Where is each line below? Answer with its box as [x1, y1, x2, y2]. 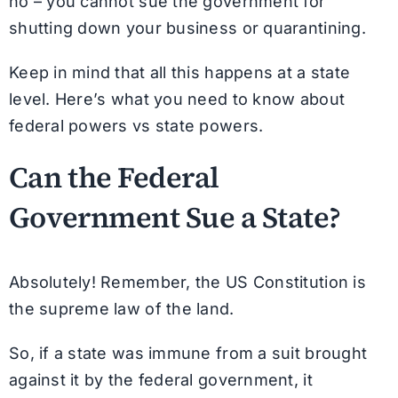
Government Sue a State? [8, 197, 341, 238]
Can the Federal [8, 157, 219, 198]
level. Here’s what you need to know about [8, 90, 346, 109]
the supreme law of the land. [8, 299, 235, 319]
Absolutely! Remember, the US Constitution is [8, 273, 366, 292]
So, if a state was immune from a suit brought [8, 344, 368, 363]
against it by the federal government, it [8, 370, 313, 390]
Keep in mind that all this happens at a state [8, 63, 351, 83]
